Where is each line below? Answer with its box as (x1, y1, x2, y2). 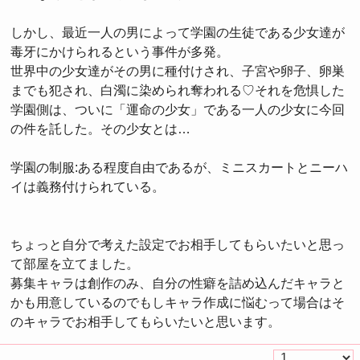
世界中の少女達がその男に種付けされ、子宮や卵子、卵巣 (10, 64, 345, 78)
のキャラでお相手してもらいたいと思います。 (10, 315, 280, 329)
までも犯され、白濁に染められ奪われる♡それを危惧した (10, 84, 345, 97)
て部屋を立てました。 (10, 257, 139, 271)
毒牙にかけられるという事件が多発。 (10, 45, 229, 59)
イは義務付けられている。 (10, 180, 165, 194)
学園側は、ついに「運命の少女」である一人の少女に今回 (10, 103, 345, 117)
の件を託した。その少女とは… (10, 122, 190, 136)
